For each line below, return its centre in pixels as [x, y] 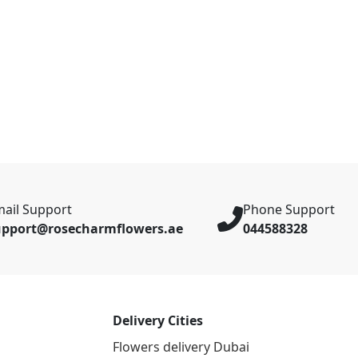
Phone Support [289, 209]
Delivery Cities [158, 320]
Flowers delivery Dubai [181, 347]
